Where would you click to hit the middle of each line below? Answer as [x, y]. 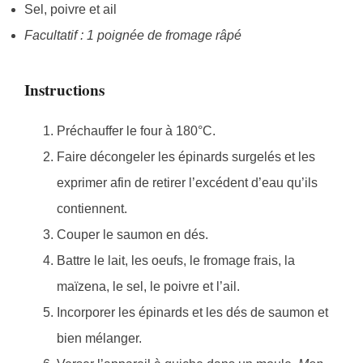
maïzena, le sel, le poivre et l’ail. [148, 287]
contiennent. [92, 209]
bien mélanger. [99, 339]
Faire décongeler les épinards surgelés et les [186, 157]
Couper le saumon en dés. [132, 235]
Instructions [64, 90]
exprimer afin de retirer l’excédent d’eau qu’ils [187, 183]
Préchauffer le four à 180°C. [136, 131]
